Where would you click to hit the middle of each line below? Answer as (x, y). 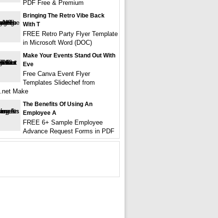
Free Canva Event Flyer (56, 74)
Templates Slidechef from (59, 82)
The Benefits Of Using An (58, 104)
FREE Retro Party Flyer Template (70, 34)
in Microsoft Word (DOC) (57, 43)
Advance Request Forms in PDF (69, 131)
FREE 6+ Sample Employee (63, 122)
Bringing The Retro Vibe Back (64, 16)
